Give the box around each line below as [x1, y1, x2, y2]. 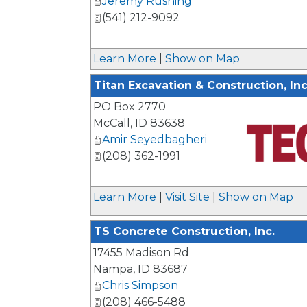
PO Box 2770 [93, 100, 166, 113]
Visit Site [165, 191, 210, 204]
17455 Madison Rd [93, 246, 189, 259]
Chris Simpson [102, 279, 178, 292]
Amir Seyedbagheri [102, 133, 207, 146]
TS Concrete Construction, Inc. [94, 225, 275, 238]
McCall [93, 116, 130, 130]
